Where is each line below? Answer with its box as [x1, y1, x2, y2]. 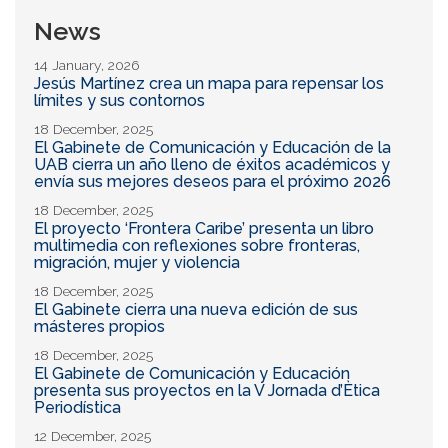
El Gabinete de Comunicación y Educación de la [34, 137, 391, 157]
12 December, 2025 [34, 427, 151, 444]
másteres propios [34, 316, 165, 336]
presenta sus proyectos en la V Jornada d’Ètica [34, 380, 380, 400]
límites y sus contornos [34, 90, 205, 110]
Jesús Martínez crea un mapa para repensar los [34, 73, 384, 93]
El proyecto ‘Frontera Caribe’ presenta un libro [34, 218, 374, 238]
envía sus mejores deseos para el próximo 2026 [34, 171, 391, 191]
